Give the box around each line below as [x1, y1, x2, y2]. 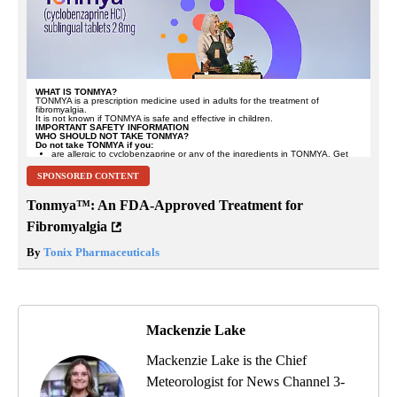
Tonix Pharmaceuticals [41, 245, 160, 260]
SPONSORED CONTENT [37, 171, 139, 182]
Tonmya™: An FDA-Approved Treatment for [27, 198, 303, 214]
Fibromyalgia [27, 219, 107, 235]
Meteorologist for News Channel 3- [146, 374, 345, 390]
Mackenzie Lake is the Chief [146, 353, 307, 369]
